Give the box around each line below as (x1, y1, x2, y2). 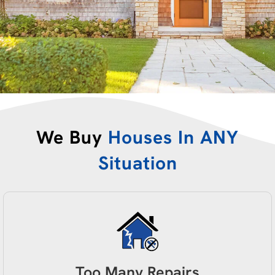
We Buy (36, 125, 108, 150)
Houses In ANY (108, 125, 239, 150)
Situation (98, 151, 177, 176)
